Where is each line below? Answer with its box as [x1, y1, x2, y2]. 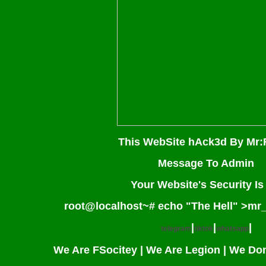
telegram [160, 224, 191, 233]
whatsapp [216, 224, 249, 233]
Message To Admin [158, 157, 254, 169]
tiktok [194, 224, 213, 233]
